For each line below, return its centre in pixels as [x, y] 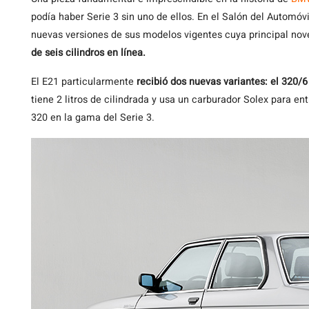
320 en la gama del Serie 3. [93, 118]
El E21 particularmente [84, 82]
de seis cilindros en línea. [88, 53]
